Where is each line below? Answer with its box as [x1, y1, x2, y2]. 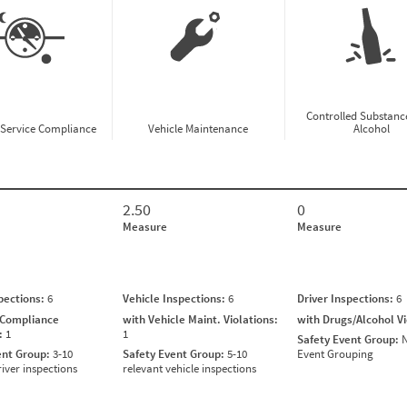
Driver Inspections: [297, 291, 396, 307]
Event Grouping [297, 346, 373, 362]
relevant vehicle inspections [123, 361, 256, 377]
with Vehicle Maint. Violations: [123, 311, 278, 327]
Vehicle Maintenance [148, 121, 249, 137]
